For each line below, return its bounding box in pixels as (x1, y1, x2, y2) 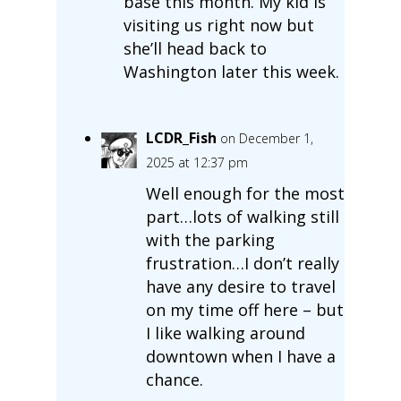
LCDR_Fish (145, 127, 217, 148)
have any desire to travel (145, 275, 336, 297)
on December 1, (219, 129, 313, 147)
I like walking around (145, 321, 305, 344)
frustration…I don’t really (145, 252, 339, 274)
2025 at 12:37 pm (145, 153, 248, 171)
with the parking (145, 228, 275, 251)
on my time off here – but (145, 298, 344, 320)
